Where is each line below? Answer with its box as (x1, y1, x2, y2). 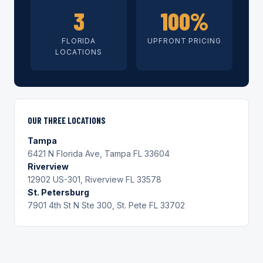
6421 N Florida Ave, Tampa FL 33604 (28, 149, 170, 159)
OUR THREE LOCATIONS (28, 115, 106, 126)
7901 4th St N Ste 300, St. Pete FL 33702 (28, 200, 185, 210)
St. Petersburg (28, 187, 89, 197)
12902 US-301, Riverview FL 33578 (28, 174, 161, 184)
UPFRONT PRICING (147, 36, 222, 45)
